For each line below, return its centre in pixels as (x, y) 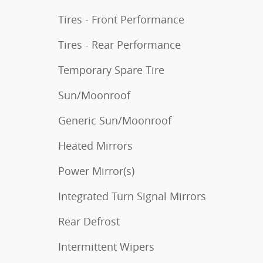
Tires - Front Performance (121, 19)
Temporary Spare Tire (111, 70)
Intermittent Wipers (106, 247)
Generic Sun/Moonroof (115, 120)
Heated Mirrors (95, 146)
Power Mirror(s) (96, 171)
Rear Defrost (89, 221)
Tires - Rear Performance (119, 45)
